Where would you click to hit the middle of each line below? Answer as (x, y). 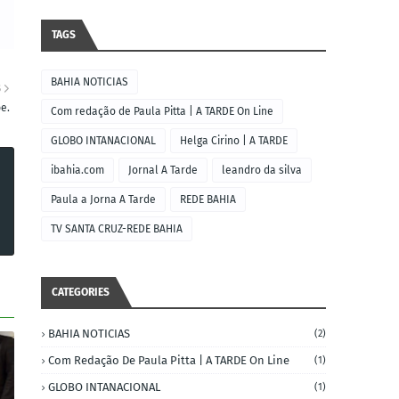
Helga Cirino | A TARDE (234, 141)
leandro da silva (262, 170)
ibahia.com (77, 170)
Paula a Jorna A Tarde (103, 199)
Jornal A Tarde (163, 170)
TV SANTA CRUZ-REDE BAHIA (117, 229)
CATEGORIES (81, 292)
